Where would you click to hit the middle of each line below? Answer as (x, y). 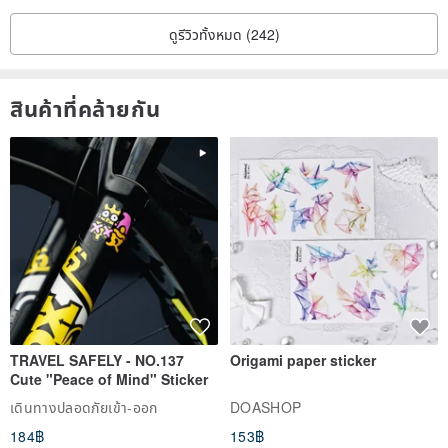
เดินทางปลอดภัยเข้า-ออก (84, 407)
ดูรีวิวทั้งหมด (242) (224, 34)
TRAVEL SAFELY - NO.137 (97, 360)
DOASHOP (266, 407)
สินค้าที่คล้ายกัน (85, 108)
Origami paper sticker (303, 360)
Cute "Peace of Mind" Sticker (109, 379)
